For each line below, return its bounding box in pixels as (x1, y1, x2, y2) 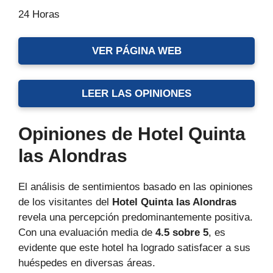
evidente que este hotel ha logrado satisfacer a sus (18, 241, 250, 253)
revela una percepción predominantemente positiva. (18, 211, 253, 223)
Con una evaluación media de (18, 226, 155, 238)
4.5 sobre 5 (155, 226, 208, 238)
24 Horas (18, 8, 60, 20)
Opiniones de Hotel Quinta (18, 123, 246, 144)
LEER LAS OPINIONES (82, 88, 191, 100)
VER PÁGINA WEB (91, 45, 182, 57)
